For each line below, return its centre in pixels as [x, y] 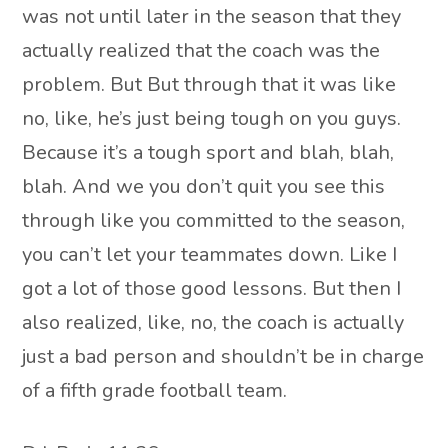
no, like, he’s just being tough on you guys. [212, 118]
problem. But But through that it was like [209, 84]
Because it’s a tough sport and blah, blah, [208, 152]
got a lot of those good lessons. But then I [212, 288]
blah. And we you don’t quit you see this [204, 186]
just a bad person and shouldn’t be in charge [223, 356]
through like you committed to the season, [214, 220]
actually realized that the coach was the [201, 50]
